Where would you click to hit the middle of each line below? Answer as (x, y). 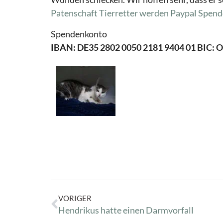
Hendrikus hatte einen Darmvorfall (126, 210)
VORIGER (75, 198)
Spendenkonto (79, 34)
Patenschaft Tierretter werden (110, 13)
